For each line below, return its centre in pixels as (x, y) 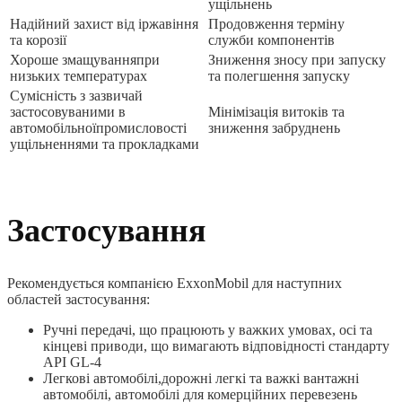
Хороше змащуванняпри (85, 60)
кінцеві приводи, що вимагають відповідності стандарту (216, 345)
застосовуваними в (68, 112)
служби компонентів (271, 40)
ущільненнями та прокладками (105, 144)
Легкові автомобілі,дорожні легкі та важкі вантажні (201, 378)
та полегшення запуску (279, 76)
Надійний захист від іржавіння (104, 24)
